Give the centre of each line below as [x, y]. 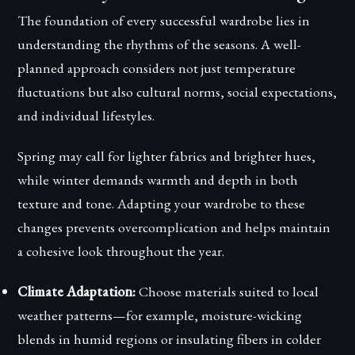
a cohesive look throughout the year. [121, 251]
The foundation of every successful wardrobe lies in [164, 21]
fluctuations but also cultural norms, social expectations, [177, 92]
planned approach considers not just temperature [157, 68]
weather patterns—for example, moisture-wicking [160, 315]
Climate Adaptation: [77, 292]
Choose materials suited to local [227, 292]
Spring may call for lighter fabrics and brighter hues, [167, 156]
